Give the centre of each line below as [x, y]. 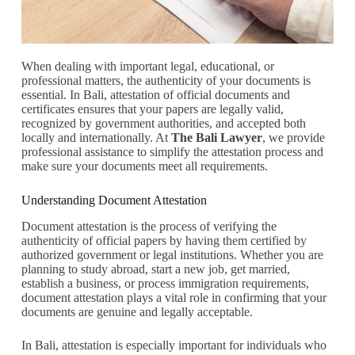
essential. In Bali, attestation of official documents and [155, 95]
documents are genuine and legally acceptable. [137, 312]
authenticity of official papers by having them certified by [164, 241]
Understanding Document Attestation [114, 200]
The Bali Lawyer [216, 138]
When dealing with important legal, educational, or [147, 67]
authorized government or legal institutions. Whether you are [172, 255]
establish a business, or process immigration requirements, [165, 284]
